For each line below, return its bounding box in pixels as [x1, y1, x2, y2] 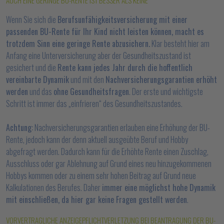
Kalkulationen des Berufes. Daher [6, 181, 102, 193]
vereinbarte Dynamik [6, 73, 69, 85]
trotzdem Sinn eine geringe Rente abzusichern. [6, 37, 150, 49]
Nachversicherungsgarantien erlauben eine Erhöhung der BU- [33, 121, 210, 133]
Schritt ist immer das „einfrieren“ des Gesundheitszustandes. [6, 97, 182, 109]
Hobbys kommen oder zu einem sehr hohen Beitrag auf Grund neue [6, 169, 196, 181]
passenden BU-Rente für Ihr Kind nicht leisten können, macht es [6, 25, 204, 37]
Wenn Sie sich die [6, 13, 57, 25]
